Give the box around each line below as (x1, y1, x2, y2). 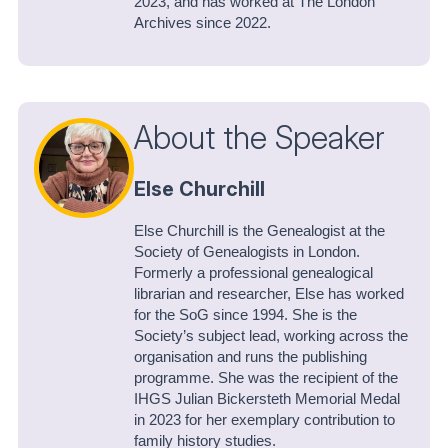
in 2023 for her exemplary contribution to (134, 411, 395, 428)
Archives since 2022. (134, 14, 275, 31)
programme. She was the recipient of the (134, 369, 398, 386)
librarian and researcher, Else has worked (134, 285, 404, 302)
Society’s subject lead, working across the (134, 327, 408, 344)
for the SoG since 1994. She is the (134, 306, 357, 323)
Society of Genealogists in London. (134, 243, 360, 260)
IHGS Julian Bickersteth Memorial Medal (134, 390, 400, 407)
